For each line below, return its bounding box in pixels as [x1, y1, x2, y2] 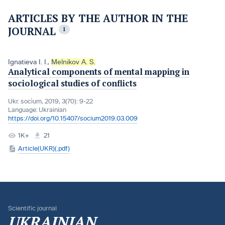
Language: [8, 106, 38, 114]
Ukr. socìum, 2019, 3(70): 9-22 [8, 97, 93, 105]
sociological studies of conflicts [8, 77, 137, 89]
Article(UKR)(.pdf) [18, 145, 70, 152]
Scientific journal [8, 205, 57, 212]
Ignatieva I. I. [8, 58, 48, 66]
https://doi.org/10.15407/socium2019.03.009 [8, 115, 138, 122]
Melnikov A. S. [51, 58, 95, 66]
